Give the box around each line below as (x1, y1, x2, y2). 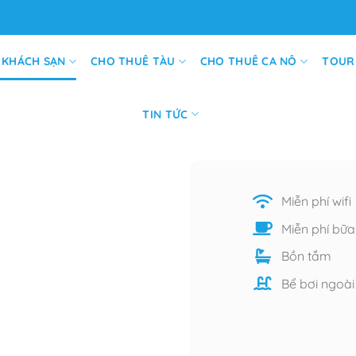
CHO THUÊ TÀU (91, 54, 176, 69)
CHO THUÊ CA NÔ (199, 54, 297, 69)
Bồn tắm (281, 248, 331, 265)
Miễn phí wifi (281, 193, 351, 209)
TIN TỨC (142, 106, 188, 122)
